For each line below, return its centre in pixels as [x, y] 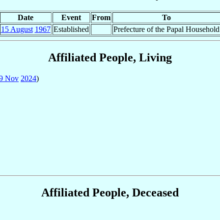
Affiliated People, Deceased [110, 192]
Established [71, 29]
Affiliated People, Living [110, 57]
